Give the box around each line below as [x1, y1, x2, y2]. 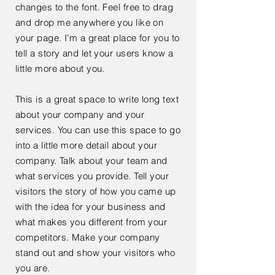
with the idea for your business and [15, 201, 166, 212]
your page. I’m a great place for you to [15, 32, 180, 44]
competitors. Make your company [15, 231, 160, 243]
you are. [15, 262, 50, 274]
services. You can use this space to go [15, 124, 181, 136]
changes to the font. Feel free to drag [15, 1, 174, 13]
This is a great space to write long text [15, 93, 179, 105]
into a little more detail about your [15, 139, 158, 151]
